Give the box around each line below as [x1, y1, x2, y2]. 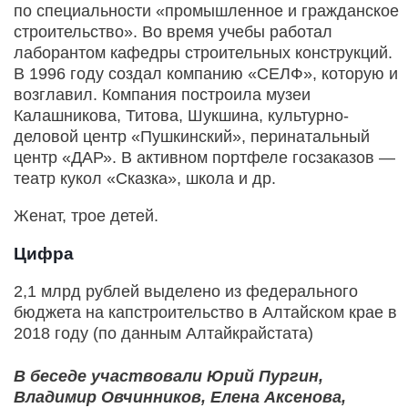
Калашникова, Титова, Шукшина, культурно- [14, 107, 349, 126]
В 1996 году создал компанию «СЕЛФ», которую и [14, 65, 398, 84]
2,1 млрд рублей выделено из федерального [14, 282, 358, 301]
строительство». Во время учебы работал [14, 23, 332, 42]
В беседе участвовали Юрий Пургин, [14, 367, 323, 386]
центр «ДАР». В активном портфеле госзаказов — [14, 148, 395, 168]
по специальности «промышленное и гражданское [14, 2, 399, 21]
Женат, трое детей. [14, 207, 158, 226]
